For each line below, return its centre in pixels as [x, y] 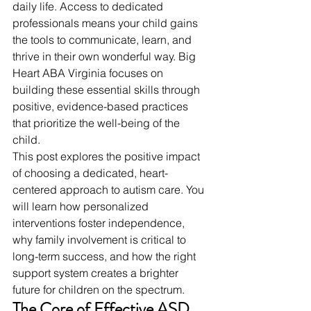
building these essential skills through [108, 90]
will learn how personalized [82, 207]
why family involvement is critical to [101, 240]
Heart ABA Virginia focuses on [89, 73]
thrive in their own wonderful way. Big [106, 57]
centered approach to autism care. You [110, 190]
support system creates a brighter [97, 273]
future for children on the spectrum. [99, 290]
